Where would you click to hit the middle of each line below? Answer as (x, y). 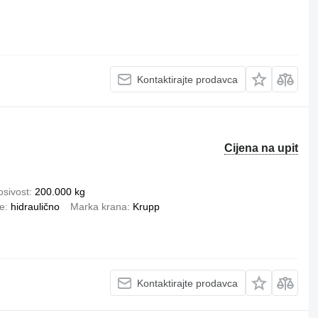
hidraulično (35, 207)
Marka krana (98, 207)
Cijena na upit (262, 148)
